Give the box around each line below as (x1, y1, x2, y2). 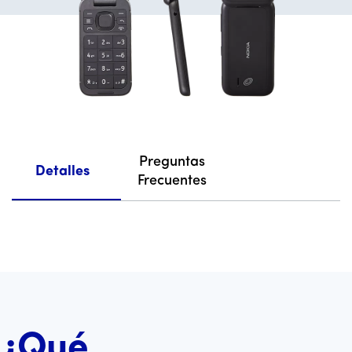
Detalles (35, 163, 90, 179)
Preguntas (138, 154, 205, 170)
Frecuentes (137, 173, 207, 189)
